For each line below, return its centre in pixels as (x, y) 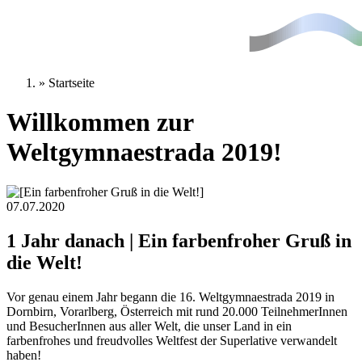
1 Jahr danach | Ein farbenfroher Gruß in (179, 240)
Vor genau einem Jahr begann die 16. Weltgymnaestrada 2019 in (170, 297)
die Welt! (44, 262)
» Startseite (67, 83)
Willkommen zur (100, 122)
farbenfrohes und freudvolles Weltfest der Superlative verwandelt (172, 340)
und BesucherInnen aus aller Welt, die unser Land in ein (149, 326)
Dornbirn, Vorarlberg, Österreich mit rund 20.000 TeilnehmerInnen (177, 311)
